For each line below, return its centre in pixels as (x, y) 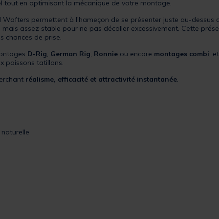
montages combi (182, 54)
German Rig (70, 54)
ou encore (136, 54)
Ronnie (106, 54)
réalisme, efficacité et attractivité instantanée (101, 79)
